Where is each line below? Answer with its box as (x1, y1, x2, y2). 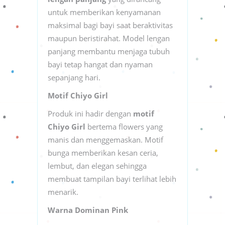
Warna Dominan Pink (48, 204, 128, 215)
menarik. (48, 186, 78, 197)
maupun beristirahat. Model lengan (48, 33, 170, 43)
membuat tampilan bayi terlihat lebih (48, 173, 176, 184)
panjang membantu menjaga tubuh (48, 46, 170, 56)
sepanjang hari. (48, 72, 100, 82)
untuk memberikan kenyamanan (48, 7, 161, 17)
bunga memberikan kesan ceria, (48, 147, 158, 158)
